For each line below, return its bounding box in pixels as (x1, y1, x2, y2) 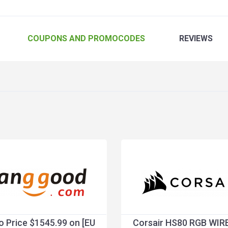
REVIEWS (179, 34, 213, 43)
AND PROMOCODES (67, 34, 145, 43)
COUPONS (27, 34, 67, 43)
